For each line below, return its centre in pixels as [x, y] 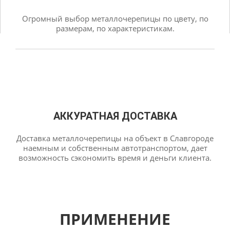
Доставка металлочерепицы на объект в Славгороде [115, 138]
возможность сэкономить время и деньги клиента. [115, 158]
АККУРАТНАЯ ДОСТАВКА [115, 116]
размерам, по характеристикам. [115, 28]
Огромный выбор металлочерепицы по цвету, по [115, 18]
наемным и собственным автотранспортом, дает [115, 148]
